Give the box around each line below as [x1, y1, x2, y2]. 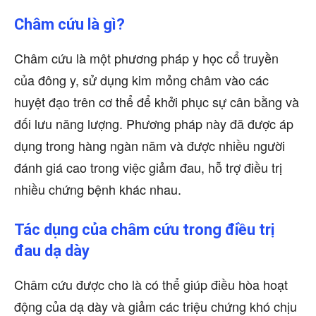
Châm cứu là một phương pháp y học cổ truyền [14, 49, 279, 67]
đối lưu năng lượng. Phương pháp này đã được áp [14, 114, 293, 133]
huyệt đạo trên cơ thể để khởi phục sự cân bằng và [14, 92, 299, 111]
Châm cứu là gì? [14, 16, 125, 33]
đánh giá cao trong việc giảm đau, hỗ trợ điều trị [14, 158, 282, 176]
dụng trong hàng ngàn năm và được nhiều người [14, 136, 285, 154]
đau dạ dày [14, 242, 90, 260]
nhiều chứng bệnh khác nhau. [14, 180, 181, 198]
